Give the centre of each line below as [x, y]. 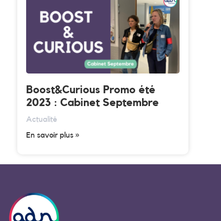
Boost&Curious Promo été [91, 90]
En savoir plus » [53, 135]
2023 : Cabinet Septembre [92, 103]
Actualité [42, 119]
